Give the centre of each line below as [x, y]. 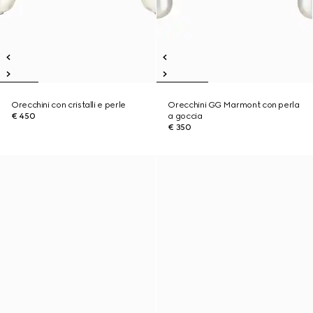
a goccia [185, 116]
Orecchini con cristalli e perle [68, 105]
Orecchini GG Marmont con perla [234, 105]
